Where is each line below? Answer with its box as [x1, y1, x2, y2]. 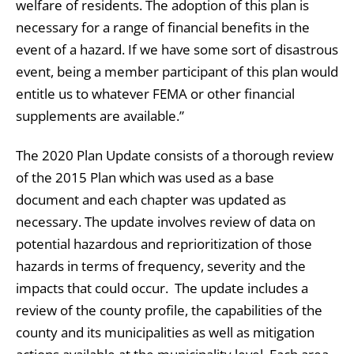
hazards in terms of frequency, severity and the [16, 256, 306, 275]
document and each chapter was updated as [16, 190, 286, 209]
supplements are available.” [16, 106, 184, 125]
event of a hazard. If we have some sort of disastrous [16, 40, 338, 58]
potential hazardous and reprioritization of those [16, 234, 312, 253]
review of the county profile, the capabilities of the [16, 300, 322, 319]
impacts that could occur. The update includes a [16, 278, 308, 297]
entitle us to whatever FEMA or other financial [16, 84, 295, 103]
